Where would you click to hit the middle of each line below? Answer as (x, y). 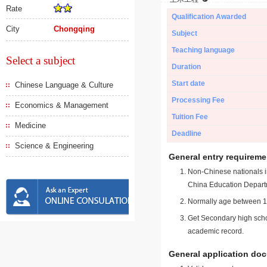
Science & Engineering (54, 146)
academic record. (216, 231)
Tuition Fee (190, 117)
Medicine (30, 125)
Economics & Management (62, 105)
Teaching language (203, 50)
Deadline (187, 133)
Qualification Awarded (209, 17)
